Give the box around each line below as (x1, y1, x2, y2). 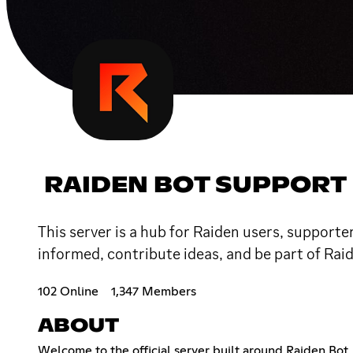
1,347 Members (111, 284, 196, 298)
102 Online (38, 284, 98, 298)
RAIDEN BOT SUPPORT (44, 174, 347, 197)
